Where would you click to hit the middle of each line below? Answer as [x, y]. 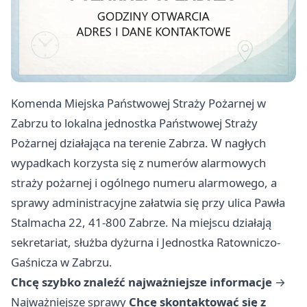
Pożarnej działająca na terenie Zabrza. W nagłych [138, 143]
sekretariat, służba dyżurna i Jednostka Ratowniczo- [146, 243]
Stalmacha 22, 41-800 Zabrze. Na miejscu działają [141, 223]
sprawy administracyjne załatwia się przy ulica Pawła [148, 203]
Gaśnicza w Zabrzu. [62, 262]
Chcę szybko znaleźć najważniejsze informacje [142, 282]
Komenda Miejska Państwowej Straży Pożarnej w [138, 103]
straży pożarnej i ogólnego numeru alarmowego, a [144, 183]
